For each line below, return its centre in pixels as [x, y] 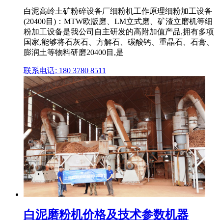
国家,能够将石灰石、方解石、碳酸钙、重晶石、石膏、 [119, 42]
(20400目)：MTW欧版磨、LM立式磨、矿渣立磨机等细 [118, 22]
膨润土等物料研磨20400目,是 [74, 53]
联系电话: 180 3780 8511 [65, 71]
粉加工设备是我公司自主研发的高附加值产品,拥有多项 [119, 32]
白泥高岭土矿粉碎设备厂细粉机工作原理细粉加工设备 [118, 11]
